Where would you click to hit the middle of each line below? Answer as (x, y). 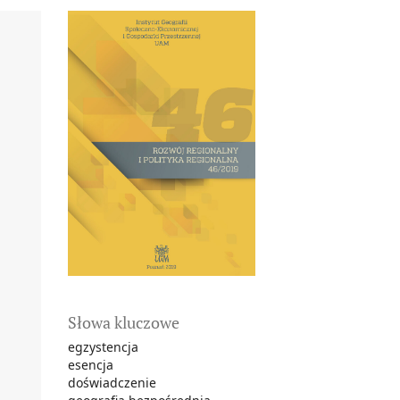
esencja (91, 364)
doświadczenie (112, 382)
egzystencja (103, 346)
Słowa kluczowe (124, 322)
